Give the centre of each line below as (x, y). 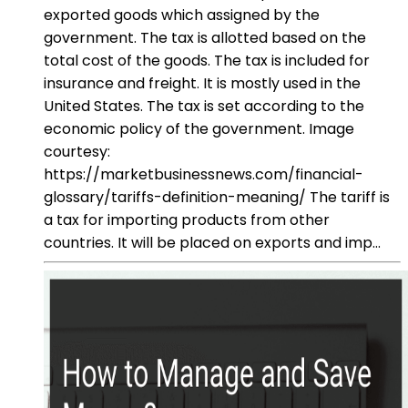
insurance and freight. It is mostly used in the (202, 83)
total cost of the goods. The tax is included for (207, 60)
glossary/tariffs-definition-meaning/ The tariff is (217, 197)
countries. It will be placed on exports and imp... (212, 242)
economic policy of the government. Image (199, 128)
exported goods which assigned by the (182, 15)
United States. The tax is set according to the (204, 106)
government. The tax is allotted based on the (205, 37)
